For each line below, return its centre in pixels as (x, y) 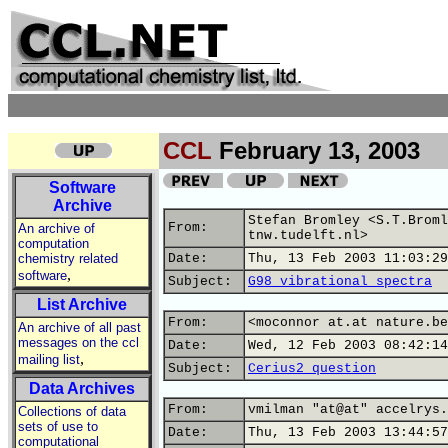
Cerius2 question (312, 368)
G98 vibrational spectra (340, 281)
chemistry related (68, 258)
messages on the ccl (78, 342)
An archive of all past (79, 327)
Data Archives (82, 388)
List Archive (82, 304)
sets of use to (58, 426)
